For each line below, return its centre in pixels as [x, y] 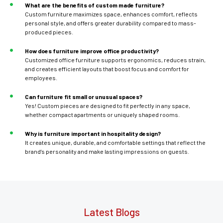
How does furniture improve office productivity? [92, 51]
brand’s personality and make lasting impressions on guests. [107, 152]
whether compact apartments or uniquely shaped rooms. [102, 115]
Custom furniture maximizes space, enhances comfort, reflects [111, 14]
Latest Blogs [111, 212]
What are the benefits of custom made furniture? [95, 5]
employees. [41, 78]
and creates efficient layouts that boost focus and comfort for [107, 69]
